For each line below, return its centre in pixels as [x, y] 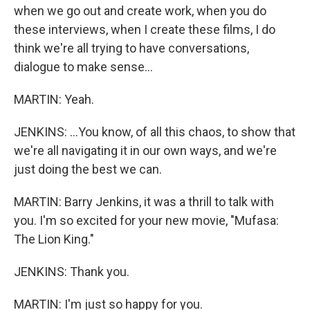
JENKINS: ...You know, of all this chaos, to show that [155, 132]
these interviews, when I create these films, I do [145, 29]
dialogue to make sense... [83, 67]
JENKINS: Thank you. [72, 272]
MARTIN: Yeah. [54, 99]
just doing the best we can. [88, 169]
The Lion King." [54, 239]
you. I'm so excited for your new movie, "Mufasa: [146, 220]
